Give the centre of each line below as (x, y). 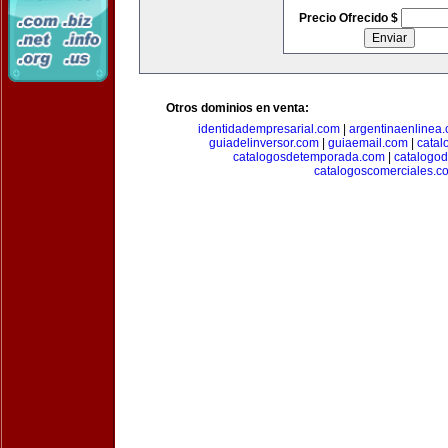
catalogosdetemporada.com (308, 157)
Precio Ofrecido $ (349, 18)
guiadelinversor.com (263, 143)
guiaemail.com (367, 143)
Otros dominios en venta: (237, 108)
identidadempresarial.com (269, 129)
